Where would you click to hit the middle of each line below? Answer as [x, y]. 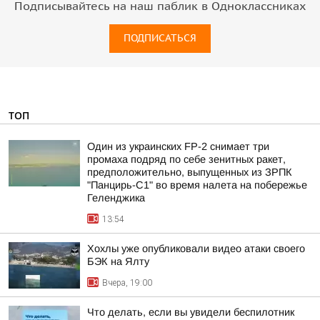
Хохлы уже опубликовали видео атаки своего [196, 249]
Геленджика [116, 198]
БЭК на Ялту [118, 261]
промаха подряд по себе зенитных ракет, [186, 159]
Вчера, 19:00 [127, 283]
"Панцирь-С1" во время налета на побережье [197, 185]
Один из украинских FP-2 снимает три [178, 146]
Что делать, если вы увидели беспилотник [191, 312]
